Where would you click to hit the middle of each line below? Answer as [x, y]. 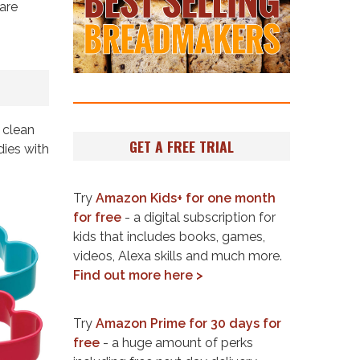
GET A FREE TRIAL [182, 146]
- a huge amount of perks [176, 342]
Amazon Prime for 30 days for [188, 323]
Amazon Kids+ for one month [186, 198]
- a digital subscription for [198, 218]
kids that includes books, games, [169, 237]
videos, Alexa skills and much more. [178, 256]
